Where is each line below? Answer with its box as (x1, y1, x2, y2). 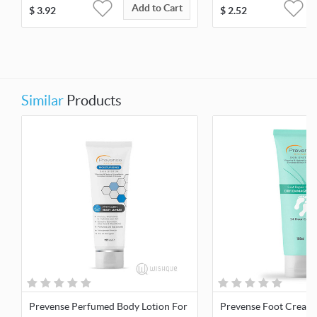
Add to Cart (131, 2, 183, 14)
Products (64, 93, 122, 109)
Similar (21, 93, 64, 109)
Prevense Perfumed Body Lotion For (29, 301, 188, 313)
